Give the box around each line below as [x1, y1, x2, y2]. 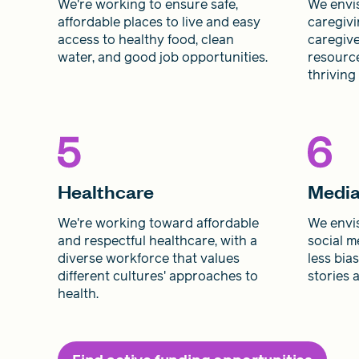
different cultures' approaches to [58, 266, 258, 285]
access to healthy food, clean [58, 30, 234, 49]
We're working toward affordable [58, 213, 259, 232]
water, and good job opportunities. [58, 47, 268, 67]
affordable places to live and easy [58, 12, 260, 31]
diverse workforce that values [58, 248, 240, 268]
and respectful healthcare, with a [58, 231, 257, 250]
